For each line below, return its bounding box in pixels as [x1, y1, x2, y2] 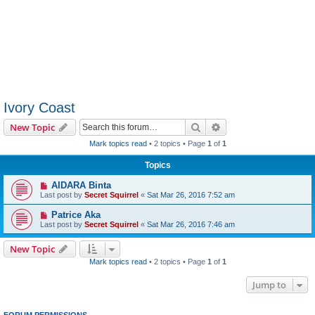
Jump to [252, 278, 286, 291]
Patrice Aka [51, 210, 101, 220]
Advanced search [221, 120, 295, 133]
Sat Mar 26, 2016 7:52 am [147, 191, 235, 199]
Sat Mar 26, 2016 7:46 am [147, 220, 235, 229]
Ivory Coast [4, 100, 75, 115]
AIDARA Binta [51, 180, 111, 191]
